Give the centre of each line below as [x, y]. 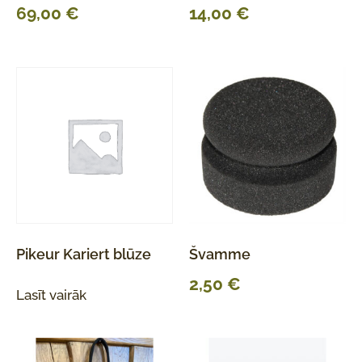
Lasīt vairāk [51, 295]
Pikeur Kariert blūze [84, 254]
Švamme [220, 254]
